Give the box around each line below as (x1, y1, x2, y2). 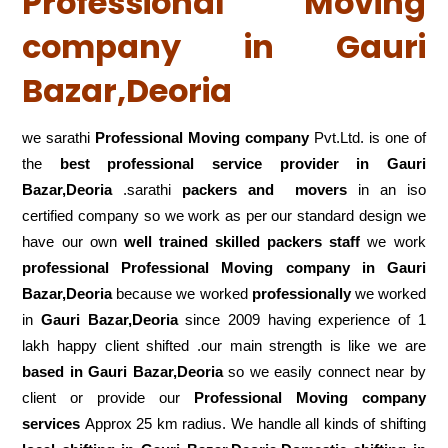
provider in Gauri (279, 154, 426, 172)
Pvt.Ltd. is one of (309, 128, 426, 146)
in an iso (347, 180, 426, 198)
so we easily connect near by (222, 362, 426, 380)
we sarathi (22, 128, 96, 146)
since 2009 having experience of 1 (177, 310, 426, 328)
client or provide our (22, 388, 194, 406)
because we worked (112, 284, 252, 302)
